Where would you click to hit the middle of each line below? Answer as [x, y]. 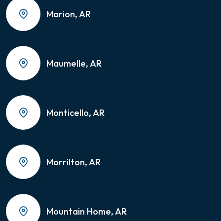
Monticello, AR [75, 112]
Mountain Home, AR [87, 211]
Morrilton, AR [74, 162]
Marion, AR [69, 14]
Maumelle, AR [74, 63]
